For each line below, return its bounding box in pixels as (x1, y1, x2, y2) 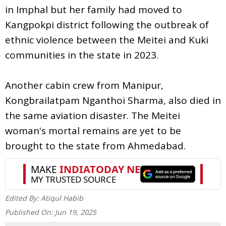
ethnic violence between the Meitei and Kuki (5, 33, 208, 46)
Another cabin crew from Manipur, (5, 78, 163, 92)
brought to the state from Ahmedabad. (5, 139, 186, 152)
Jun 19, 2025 (55, 207, 96, 217)
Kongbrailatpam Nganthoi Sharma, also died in (5, 93, 221, 107)
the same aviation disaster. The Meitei (5, 108, 180, 122)
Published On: (5, 207, 55, 217)
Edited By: (5, 193, 41, 203)
